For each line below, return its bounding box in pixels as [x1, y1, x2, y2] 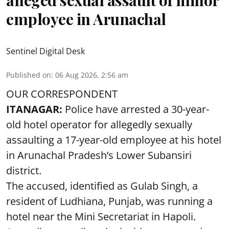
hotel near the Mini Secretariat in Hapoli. [6, 209, 196, 223]
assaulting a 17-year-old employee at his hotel [6, 132, 221, 147]
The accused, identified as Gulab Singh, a [6, 178, 198, 193]
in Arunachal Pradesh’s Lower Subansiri [6, 148, 192, 162]
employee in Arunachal [6, 8, 166, 29]
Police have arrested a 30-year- [65, 102, 209, 116]
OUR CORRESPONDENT [6, 86, 118, 101]
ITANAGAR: [6, 102, 65, 116]
